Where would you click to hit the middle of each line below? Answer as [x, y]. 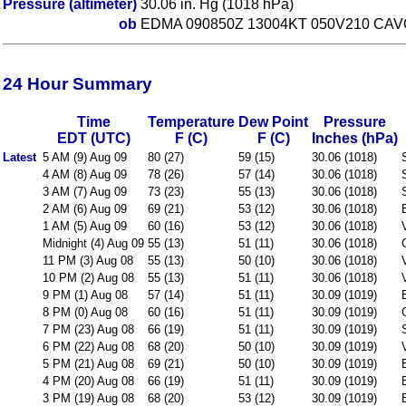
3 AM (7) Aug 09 [85, 192]
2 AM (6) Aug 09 [85, 209]
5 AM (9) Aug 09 [85, 157]
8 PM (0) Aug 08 [85, 312]
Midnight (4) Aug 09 [93, 243]
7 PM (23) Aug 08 [88, 329]
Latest [19, 157]
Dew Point [273, 122]
